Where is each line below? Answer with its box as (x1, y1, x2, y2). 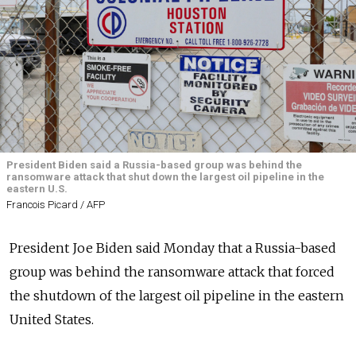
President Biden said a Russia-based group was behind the (6, 159, 302, 171)
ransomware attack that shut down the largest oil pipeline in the (6, 171, 324, 183)
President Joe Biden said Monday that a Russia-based (10, 240, 336, 257)
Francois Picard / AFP (6, 199, 105, 211)
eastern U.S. (6, 183, 68, 195)
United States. (10, 311, 94, 328)
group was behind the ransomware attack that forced (10, 264, 335, 281)
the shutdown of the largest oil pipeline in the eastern (10, 288, 344, 304)
